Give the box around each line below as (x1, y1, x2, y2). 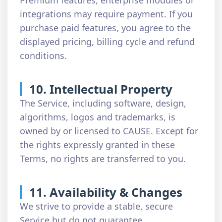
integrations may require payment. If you (20, 8, 193, 20)
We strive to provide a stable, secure (20, 200, 173, 212)
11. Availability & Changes (29, 184, 182, 200)
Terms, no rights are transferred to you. (20, 153, 186, 165)
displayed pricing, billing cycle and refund (20, 36, 195, 48)
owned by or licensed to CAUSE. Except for (20, 125, 198, 137)
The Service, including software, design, (20, 97, 186, 109)
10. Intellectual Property (29, 81, 172, 97)
